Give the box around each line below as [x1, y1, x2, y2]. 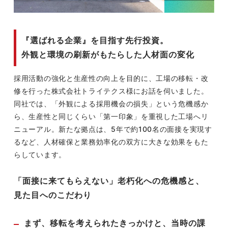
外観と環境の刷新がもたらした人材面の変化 [21, 50, 195, 59]
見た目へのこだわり [14, 190, 92, 199]
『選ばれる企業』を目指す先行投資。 [21, 36, 169, 45]
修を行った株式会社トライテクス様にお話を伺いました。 [14, 87, 209, 96]
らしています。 [14, 150, 66, 159]
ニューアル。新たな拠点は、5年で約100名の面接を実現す [14, 125, 212, 134]
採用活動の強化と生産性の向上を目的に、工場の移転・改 [14, 74, 209, 83]
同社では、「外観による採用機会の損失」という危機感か [14, 99, 209, 108]
